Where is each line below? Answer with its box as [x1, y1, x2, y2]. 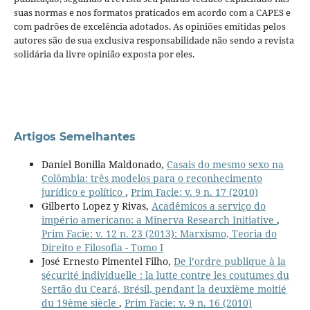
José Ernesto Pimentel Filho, [41, 254, 174, 268]
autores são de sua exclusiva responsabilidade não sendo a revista [13, 33, 294, 46]
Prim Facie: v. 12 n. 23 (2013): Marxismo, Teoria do [41, 226, 277, 240]
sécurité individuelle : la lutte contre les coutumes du [41, 268, 289, 282]
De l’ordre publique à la [173, 254, 286, 268]
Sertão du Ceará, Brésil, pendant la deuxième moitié [41, 282, 286, 295]
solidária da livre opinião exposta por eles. [13, 47, 194, 60]
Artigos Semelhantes [13, 129, 136, 143]
